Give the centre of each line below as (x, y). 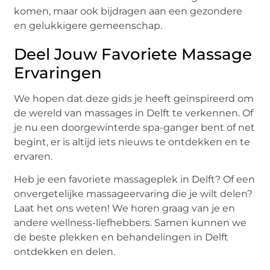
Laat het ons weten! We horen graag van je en (125, 209)
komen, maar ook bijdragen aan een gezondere (128, 11)
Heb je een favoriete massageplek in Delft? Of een (135, 180)
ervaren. (33, 156)
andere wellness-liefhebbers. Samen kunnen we (130, 223)
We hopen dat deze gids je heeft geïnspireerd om (134, 98)
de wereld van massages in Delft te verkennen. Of (134, 113)
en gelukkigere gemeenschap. (88, 25)
